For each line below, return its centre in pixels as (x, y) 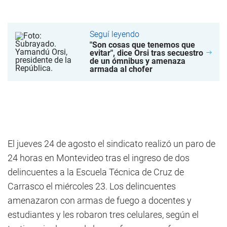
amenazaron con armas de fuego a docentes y (100, 201)
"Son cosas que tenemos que (143, 45)
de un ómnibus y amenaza (138, 61)
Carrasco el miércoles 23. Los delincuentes (92, 186)
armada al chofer (121, 69)
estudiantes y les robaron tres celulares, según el (103, 215)
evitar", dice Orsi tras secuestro (147, 53)
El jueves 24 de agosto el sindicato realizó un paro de (111, 144)
